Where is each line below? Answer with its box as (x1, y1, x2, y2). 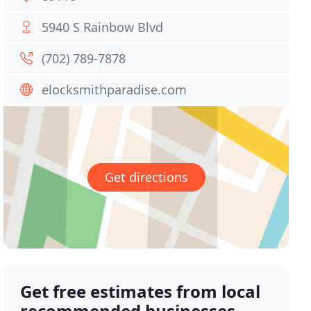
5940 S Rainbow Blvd (42, 19, 164, 35)
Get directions (104, 169, 188, 186)
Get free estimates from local (20, 280, 261, 303)
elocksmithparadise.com (42, 81, 187, 98)
